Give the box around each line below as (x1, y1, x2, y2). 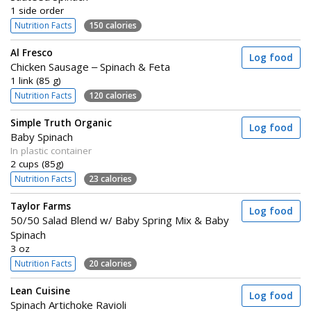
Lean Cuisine (10, 285, 70, 297)
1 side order (10, 4, 64, 17)
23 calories (89, 172, 132, 185)
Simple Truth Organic (10, 117, 112, 129)
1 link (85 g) (10, 74, 61, 87)
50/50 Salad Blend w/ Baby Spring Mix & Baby (10, 213, 229, 227)
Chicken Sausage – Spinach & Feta (10, 60, 170, 74)
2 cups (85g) (10, 158, 64, 170)
